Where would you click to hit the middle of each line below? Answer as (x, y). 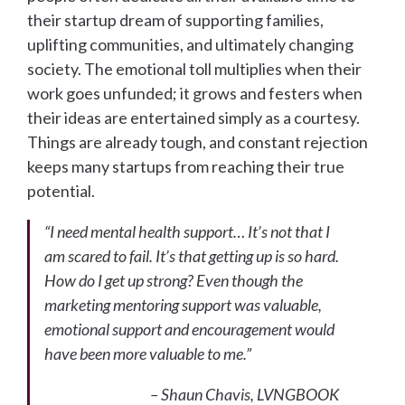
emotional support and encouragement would (189, 330)
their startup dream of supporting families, (175, 20)
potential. (61, 191)
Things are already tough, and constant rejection (198, 142)
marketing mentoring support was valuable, (183, 305)
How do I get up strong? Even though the (174, 281)
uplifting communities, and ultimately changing (190, 45)
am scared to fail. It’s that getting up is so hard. (192, 256)
